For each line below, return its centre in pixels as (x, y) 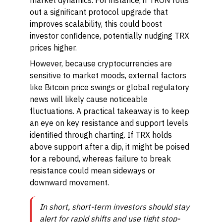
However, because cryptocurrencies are (101, 63)
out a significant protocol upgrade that (99, 12)
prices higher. (53, 48)
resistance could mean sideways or (92, 170)
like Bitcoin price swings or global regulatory (110, 87)
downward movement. (69, 182)
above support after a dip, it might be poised (110, 147)
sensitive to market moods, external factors (108, 75)
